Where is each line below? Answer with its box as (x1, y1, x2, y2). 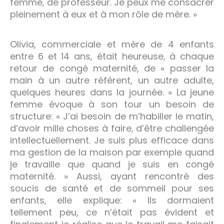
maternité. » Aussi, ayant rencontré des (10, 169, 214, 182)
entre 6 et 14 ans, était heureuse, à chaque (10, 49, 214, 62)
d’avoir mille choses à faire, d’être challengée (10, 121, 214, 134)
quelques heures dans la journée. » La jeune (10, 85, 214, 98)
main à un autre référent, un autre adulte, (10, 73, 214, 86)
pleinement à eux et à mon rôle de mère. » (10, 7, 197, 20)
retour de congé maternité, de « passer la (10, 61, 214, 74)
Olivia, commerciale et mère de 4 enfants (10, 37, 214, 50)
